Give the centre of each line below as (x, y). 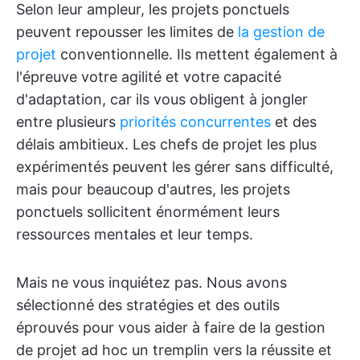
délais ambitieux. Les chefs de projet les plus (166, 144)
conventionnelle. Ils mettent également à (197, 54)
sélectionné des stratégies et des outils (148, 305)
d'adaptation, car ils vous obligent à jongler (162, 99)
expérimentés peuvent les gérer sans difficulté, (175, 167)
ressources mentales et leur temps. (135, 234)
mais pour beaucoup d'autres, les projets (153, 189)
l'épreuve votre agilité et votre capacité (149, 77)
